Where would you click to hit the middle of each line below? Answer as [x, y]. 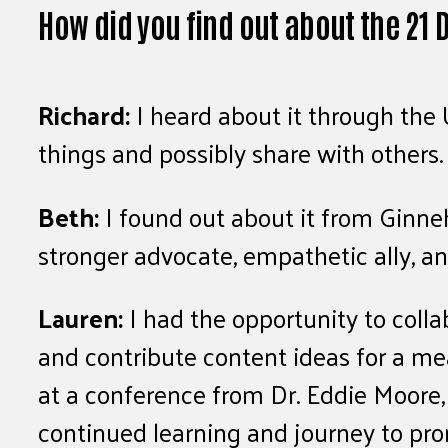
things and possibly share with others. [241, 153]
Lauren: [81, 318]
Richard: [84, 115]
